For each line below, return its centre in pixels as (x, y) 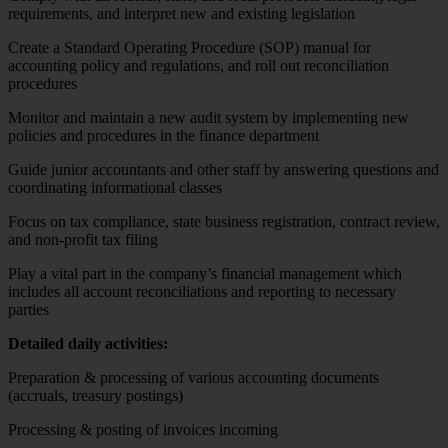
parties (28, 309)
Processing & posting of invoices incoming (143, 429)
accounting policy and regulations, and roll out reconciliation (198, 65)
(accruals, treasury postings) (95, 395)
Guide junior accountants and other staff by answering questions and (223, 169)
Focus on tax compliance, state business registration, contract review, (224, 221)
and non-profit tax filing (83, 239)
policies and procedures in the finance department (163, 135)
